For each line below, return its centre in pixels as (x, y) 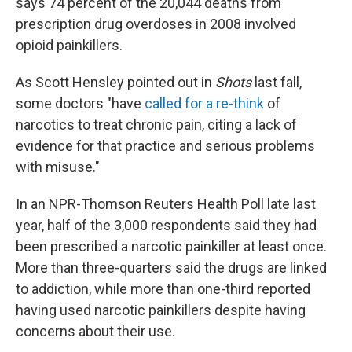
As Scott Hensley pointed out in (115, 82)
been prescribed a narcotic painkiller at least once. (171, 247)
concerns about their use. (95, 332)
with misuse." (58, 167)
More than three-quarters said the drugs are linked (171, 268)
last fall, (277, 82)
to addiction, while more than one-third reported (163, 289)
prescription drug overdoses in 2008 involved (156, 24)
